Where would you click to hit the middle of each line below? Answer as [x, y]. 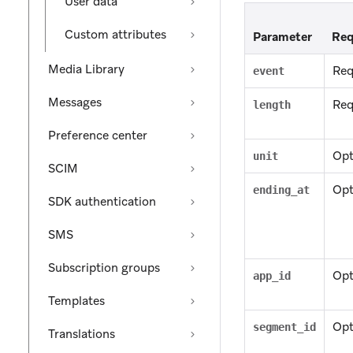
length [272, 105]
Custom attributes [115, 35]
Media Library [86, 69]
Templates [76, 301]
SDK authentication [102, 202]
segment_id [284, 327]
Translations [82, 334]
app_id [272, 276]
